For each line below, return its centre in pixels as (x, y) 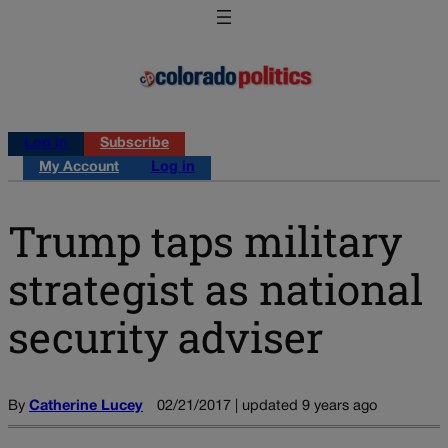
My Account (79, 168)
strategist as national (215, 288)
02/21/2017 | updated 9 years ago (267, 406)
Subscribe (134, 144)
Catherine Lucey (86, 406)
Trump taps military (205, 240)
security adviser (165, 336)
